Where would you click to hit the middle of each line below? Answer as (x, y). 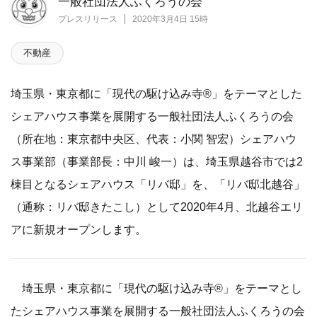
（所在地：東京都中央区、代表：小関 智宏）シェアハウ (154, 139)
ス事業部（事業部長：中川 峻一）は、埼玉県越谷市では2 (157, 162)
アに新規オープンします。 (79, 230)
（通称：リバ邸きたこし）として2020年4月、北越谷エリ (157, 207)
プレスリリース (88, 19)
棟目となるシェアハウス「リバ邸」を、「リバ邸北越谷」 (158, 184)
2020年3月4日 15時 (170, 19)
